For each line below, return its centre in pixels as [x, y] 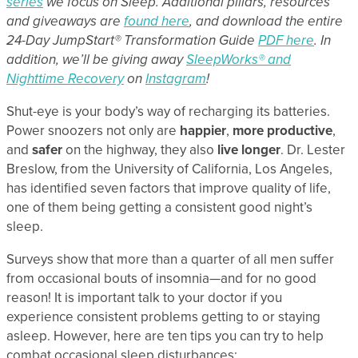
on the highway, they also [140, 149]
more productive [282, 130]
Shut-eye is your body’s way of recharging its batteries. [168, 111]
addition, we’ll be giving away [96, 59]
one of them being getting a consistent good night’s [159, 207]
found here [157, 21]
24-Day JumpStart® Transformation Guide [132, 40]
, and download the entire [266, 21]
